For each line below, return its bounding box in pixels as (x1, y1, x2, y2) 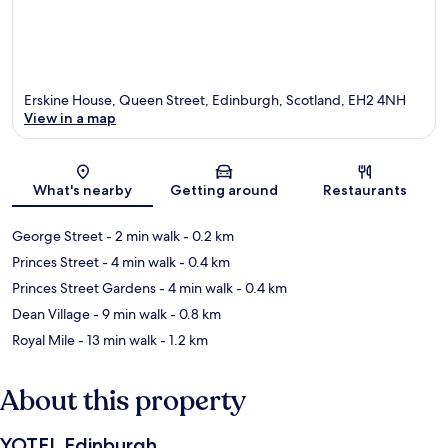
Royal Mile (12, 330, 75, 349)
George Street (12, 226, 103, 245)
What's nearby (33, 180, 133, 199)
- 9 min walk (90, 304, 167, 323)
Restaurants (323, 180, 408, 199)
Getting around (169, 180, 278, 199)
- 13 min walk (75, 330, 157, 349)
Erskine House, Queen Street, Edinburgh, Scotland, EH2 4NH (24, 90, 406, 109)
